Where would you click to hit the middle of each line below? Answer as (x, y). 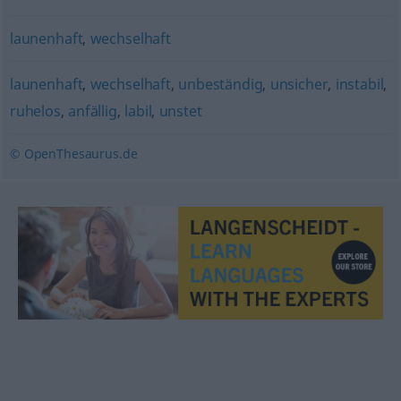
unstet (180, 111)
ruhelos (35, 111)
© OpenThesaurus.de (73, 154)
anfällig (93, 111)
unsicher (299, 84)
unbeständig (221, 84)
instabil (359, 84)
